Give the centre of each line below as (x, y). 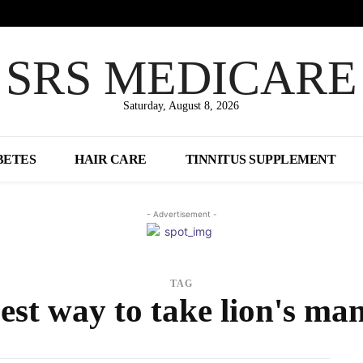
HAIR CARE (111, 160)
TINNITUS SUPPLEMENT (261, 160)
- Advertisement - (181, 214)
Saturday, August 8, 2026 (181, 106)
